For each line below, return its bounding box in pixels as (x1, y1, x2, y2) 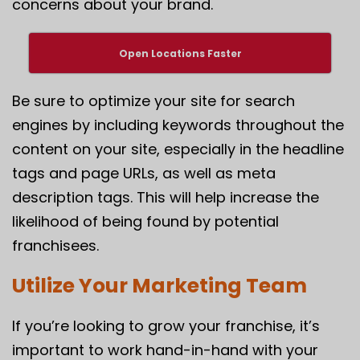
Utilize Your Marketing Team (12, 271, 307, 300)
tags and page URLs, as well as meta (12, 162, 276, 183)
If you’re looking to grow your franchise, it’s (12, 315, 320, 336)
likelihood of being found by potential (12, 211, 279, 231)
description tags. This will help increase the (12, 186, 319, 207)
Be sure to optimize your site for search (12, 90, 295, 111)
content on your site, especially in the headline (12, 138, 344, 159)
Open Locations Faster (118, 46, 242, 60)
